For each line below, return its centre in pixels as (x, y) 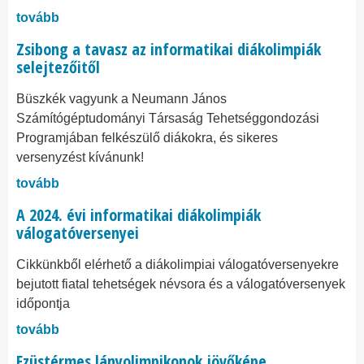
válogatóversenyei (78, 233)
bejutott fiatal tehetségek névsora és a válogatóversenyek (181, 284)
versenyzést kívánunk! (80, 157)
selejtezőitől (58, 67)
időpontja (43, 303)
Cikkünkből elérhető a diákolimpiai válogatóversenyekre (178, 264)
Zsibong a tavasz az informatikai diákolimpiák (169, 49)
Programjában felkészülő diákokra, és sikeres (147, 138)
